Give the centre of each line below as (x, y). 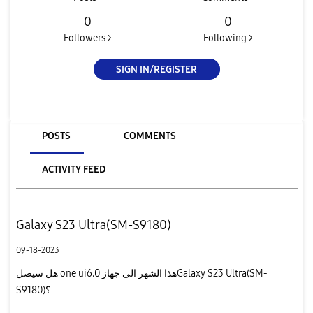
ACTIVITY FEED (73, 169)
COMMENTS (150, 136)
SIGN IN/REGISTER (156, 69)
